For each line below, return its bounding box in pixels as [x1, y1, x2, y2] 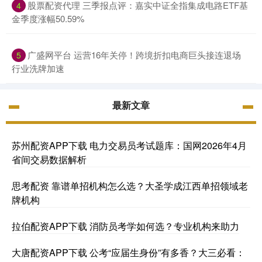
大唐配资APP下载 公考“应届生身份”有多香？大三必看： [12, 246, 245, 260]
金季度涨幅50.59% [12, 12, 84, 25]
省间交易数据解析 [12, 153, 87, 167]
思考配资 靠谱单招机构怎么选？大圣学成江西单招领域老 [12, 179, 248, 193]
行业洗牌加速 [12, 62, 64, 75]
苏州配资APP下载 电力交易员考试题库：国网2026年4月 [12, 139, 247, 153]
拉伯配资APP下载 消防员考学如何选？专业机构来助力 [12, 219, 239, 233]
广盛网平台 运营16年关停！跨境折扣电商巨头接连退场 [27, 49, 241, 61]
